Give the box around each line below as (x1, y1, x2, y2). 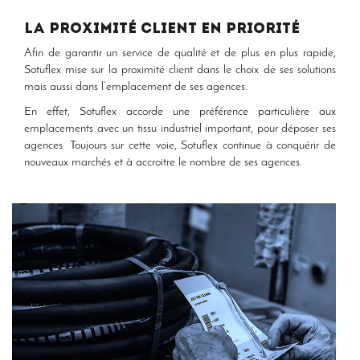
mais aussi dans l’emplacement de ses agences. (24, 81, 247, 93)
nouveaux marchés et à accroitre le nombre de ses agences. (24, 157, 302, 169)
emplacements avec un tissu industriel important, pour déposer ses (24, 123, 336, 135)
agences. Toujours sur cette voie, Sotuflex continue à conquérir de (24, 140, 336, 152)
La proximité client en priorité (24, 22, 300, 37)
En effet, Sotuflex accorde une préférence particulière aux (24, 106, 336, 118)
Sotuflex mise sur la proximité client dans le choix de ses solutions (24, 64, 336, 76)
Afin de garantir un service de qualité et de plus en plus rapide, (24, 47, 336, 59)
